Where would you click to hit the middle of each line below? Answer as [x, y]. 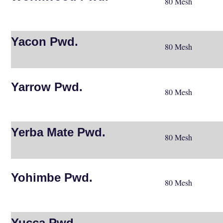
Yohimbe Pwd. [52, 177]
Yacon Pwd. [45, 41]
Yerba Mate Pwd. [58, 132]
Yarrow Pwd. [47, 87]
